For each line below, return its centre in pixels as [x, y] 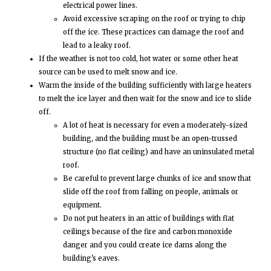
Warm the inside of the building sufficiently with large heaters [145, 86]
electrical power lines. [100, 6]
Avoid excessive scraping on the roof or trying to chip [154, 19]
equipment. [82, 205]
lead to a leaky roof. [97, 46]
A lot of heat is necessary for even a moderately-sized [155, 126]
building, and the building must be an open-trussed [150, 139]
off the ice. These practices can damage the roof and [153, 32]
